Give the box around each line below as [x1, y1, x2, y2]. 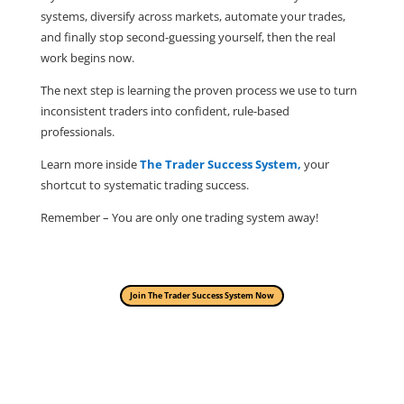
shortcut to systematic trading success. [40, 177, 249, 194]
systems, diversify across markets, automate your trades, [40, 8, 345, 25]
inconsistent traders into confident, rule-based [40, 103, 289, 120]
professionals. [40, 124, 115, 141]
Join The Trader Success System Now [129, 289, 274, 302]
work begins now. [40, 50, 134, 67]
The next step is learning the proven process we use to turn [40, 82, 357, 99]
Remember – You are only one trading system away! [40, 209, 318, 226]
